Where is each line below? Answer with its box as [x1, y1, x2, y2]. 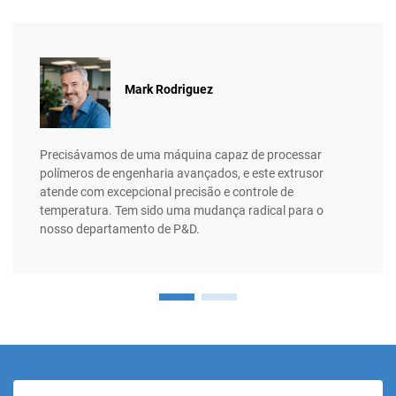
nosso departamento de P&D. [40, 221, 200, 236]
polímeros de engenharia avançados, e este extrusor [40, 165, 324, 180]
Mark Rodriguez [125, 82, 213, 97]
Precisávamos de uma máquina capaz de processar [40, 147, 322, 162]
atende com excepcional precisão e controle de [40, 184, 293, 199]
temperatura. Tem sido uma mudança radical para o [40, 202, 324, 217]
